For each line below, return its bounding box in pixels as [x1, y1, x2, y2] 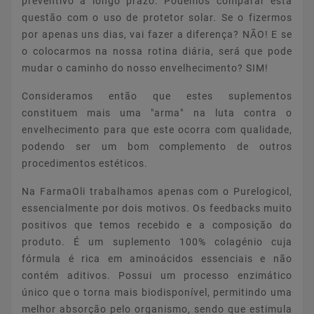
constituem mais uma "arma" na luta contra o [22, 107, 292, 118]
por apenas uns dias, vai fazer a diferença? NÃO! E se [22, 28, 292, 40]
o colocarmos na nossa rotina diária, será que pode [22, 45, 292, 57]
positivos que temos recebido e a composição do [22, 219, 292, 231]
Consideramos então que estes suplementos [22, 90, 292, 102]
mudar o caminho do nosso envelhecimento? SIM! [22, 62, 268, 74]
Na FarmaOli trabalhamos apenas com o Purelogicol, [22, 185, 292, 197]
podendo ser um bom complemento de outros [22, 140, 292, 152]
